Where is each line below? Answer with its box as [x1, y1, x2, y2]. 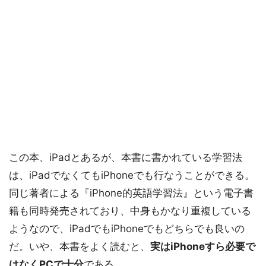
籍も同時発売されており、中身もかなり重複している [9, 205, 251, 217]
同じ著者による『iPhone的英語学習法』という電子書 [9, 187, 254, 199]
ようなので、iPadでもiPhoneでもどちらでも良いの [9, 223, 245, 235]
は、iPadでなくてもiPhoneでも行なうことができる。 [9, 169, 255, 181]
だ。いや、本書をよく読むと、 [9, 240, 150, 252]
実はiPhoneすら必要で [150, 240, 255, 252]
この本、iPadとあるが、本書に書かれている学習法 [9, 151, 242, 163]
